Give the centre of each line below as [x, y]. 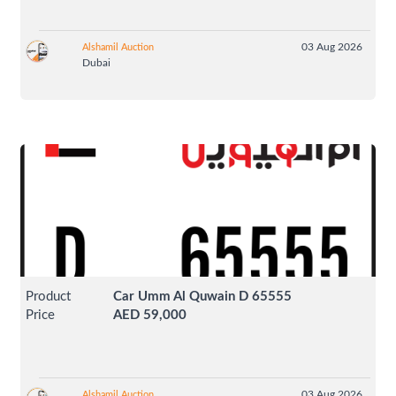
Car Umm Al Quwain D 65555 [203, 296]
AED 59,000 [150, 315]
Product [49, 296]
